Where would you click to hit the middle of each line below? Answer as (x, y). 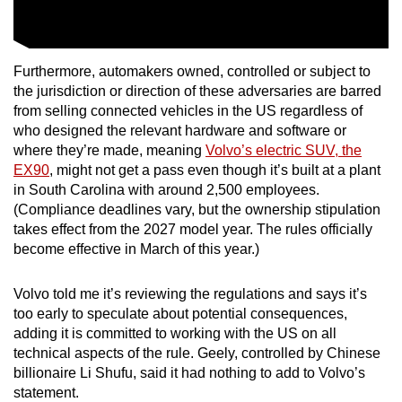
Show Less (201, 27)
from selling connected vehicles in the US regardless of (188, 110)
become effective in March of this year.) (140, 249)
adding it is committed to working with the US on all (175, 333)
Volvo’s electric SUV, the (284, 150)
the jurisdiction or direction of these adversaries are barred (197, 91)
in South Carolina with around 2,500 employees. (166, 189)
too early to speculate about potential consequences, (180, 313)
